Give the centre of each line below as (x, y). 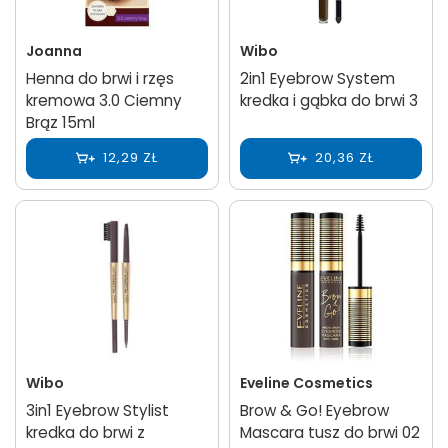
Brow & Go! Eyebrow (314, 410)
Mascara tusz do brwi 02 (330, 432)
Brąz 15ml (60, 122)
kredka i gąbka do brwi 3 (329, 100)
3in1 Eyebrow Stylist (97, 410)
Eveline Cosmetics (306, 382)
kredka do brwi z (85, 432)
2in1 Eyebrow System (317, 78)
